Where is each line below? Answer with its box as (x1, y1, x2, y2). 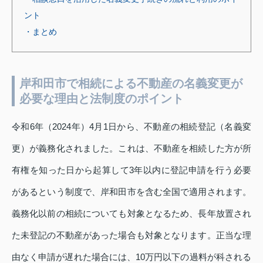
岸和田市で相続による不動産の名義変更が (19, 77, 242, 90)
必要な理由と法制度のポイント (19, 92, 184, 105)
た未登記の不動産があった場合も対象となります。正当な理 (12, 230, 251, 240)
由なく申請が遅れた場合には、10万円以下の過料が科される (12, 252, 251, 262)
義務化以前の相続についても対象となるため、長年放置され (12, 208, 251, 218)
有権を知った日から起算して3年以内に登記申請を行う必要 (12, 165, 251, 175)
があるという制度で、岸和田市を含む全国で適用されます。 (12, 187, 251, 197)
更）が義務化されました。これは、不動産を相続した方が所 (12, 143, 251, 153)
